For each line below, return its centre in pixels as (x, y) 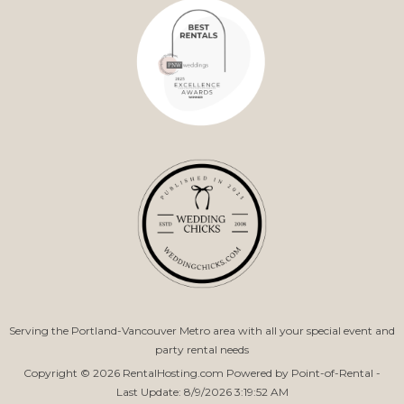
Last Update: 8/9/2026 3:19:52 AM (202, 392)
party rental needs (202, 350)
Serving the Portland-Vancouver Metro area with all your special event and (202, 331)
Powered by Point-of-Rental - (303, 373)
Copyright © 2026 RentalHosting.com (125, 373)
